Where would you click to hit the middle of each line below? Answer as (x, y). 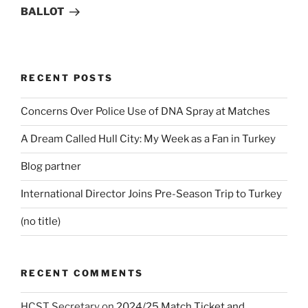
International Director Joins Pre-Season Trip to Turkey (151, 194)
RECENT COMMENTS (82, 273)
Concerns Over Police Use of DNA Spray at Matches (145, 112)
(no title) (41, 222)
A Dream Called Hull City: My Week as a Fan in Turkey (148, 139)
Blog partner (51, 167)
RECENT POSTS (67, 78)
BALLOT (42, 12)
